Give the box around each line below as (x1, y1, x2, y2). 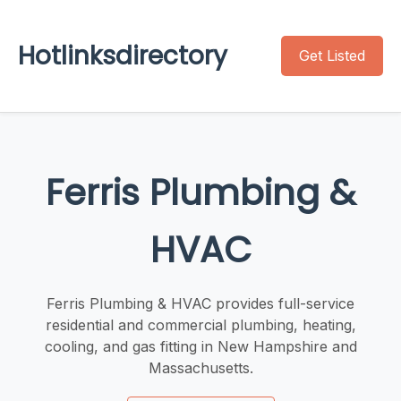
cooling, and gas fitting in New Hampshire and (44, 337, 357, 355)
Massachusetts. (148, 358, 253, 377)
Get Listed (299, 47, 365, 64)
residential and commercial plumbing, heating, (45, 315, 356, 334)
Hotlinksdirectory (18, 38, 227, 73)
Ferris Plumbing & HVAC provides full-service (47, 294, 354, 312)
